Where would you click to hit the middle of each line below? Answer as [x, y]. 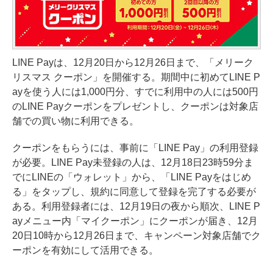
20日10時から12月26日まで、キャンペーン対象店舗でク [136, 236]
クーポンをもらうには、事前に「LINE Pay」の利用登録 [135, 148]
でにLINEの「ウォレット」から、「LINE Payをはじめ [132, 177]
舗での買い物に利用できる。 [76, 121]
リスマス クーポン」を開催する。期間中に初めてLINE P [136, 77]
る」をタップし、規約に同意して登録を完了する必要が [134, 192]
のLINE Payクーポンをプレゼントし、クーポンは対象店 [135, 107]
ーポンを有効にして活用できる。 [85, 250]
